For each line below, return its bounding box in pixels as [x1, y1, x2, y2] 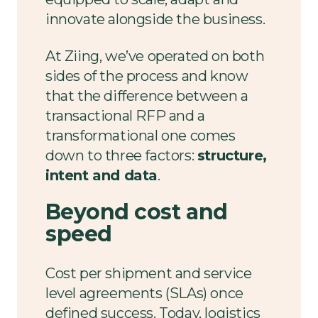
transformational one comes [45, 127, 236, 144]
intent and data [45, 167, 158, 184]
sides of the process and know [45, 67, 248, 84]
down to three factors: [45, 147, 197, 164]
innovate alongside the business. [45, 11, 265, 28]
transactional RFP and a [45, 107, 205, 124]
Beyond [45, 199, 129, 225]
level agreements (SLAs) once [45, 285, 243, 302]
